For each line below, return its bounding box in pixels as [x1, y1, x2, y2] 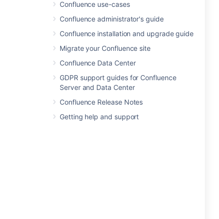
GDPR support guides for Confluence [60, 73, 176, 82]
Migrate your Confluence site [60, 44, 151, 52]
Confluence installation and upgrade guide [60, 29, 194, 38]
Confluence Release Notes [60, 98, 143, 106]
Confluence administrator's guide [60, 15, 164, 23]
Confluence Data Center [60, 59, 136, 67]
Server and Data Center [60, 83, 135, 91]
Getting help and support [60, 112, 139, 121]
